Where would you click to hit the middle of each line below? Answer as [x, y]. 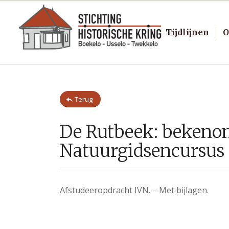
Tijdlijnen [187, 32]
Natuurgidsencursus [142, 151]
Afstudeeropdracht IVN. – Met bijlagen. [134, 190]
